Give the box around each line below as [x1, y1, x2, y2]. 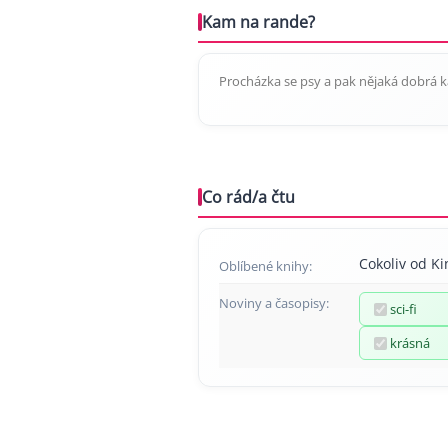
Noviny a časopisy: [219, 294, 329, 312]
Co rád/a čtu [202, 186, 295, 208]
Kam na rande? [202, 11, 315, 33]
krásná [390, 334, 430, 352]
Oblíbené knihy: [219, 257, 312, 275]
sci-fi [390, 300, 417, 318]
